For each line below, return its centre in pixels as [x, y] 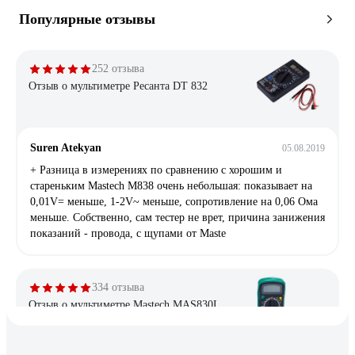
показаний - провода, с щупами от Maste [128, 233]
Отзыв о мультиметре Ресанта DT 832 [118, 86]
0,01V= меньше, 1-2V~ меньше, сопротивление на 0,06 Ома [174, 201]
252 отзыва [118, 68]
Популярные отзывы [87, 19]
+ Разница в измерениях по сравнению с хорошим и [156, 170]
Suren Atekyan [66, 147]
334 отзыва [118, 287]
